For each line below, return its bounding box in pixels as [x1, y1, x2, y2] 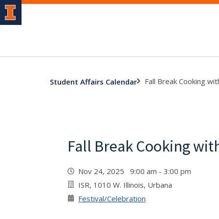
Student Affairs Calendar [50, 76, 137, 87]
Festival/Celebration [78, 194, 146, 203]
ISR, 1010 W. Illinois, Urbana [78, 180, 172, 190]
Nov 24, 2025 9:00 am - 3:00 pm [78, 166, 195, 176]
